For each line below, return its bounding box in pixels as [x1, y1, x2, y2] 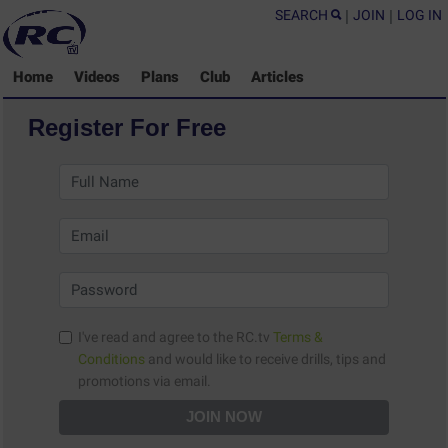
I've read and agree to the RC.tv [77, 329, 273, 346]
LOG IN [396, 6, 442, 23]
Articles [251, 68, 304, 87]
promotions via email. [173, 373, 211, 390]
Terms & [272, 329, 323, 346]
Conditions [77, 351, 145, 368]
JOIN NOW [185, 408, 262, 426]
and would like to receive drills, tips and [144, 351, 386, 368]
